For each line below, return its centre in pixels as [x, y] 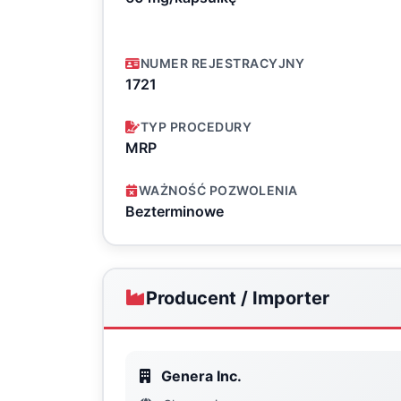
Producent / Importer [238, 298]
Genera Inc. [200, 376]
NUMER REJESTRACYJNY [222, 63]
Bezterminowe [175, 211]
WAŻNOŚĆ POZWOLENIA [218, 190]
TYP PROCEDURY [196, 127]
